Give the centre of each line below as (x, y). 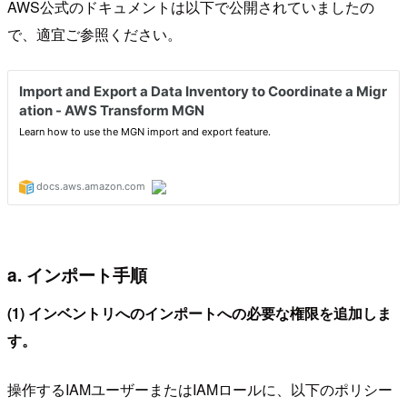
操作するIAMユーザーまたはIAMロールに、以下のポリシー (200, 389)
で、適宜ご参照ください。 (94, 34)
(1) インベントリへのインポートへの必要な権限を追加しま (199, 313)
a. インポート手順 (77, 275)
